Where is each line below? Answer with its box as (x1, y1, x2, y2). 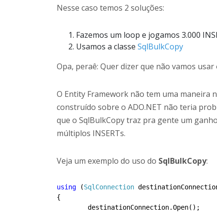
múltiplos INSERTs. (57, 128, 125, 139)
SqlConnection (84, 183, 134, 191)
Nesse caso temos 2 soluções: (57, 2, 164, 13)
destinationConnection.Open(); (57, 203, 88, 211)
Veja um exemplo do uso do (57, 155, 158, 166)
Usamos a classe (76, 41, 138, 52)
